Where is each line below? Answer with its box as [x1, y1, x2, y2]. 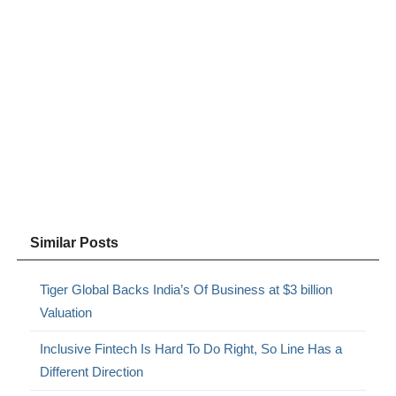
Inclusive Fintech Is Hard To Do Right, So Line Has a [40, 341, 343, 357]
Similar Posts [30, 235, 119, 251]
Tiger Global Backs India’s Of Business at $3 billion [40, 282, 333, 298]
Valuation [40, 305, 93, 321]
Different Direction [40, 364, 144, 380]
